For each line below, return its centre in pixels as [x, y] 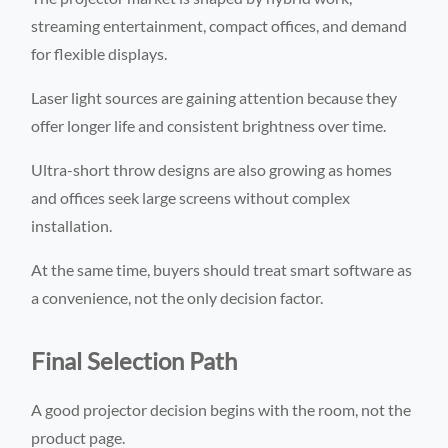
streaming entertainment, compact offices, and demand [219, 25]
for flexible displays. [99, 53]
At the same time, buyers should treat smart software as [222, 269]
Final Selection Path [134, 360]
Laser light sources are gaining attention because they [214, 97]
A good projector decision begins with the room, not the [221, 409]
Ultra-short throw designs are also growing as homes [212, 169]
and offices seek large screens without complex [191, 197]
